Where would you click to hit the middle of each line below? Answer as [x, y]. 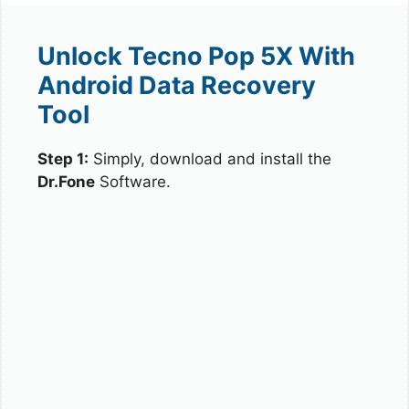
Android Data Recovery [177, 85]
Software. [133, 181]
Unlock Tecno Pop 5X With [196, 56]
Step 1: [63, 158]
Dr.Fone [66, 181]
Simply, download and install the [210, 158]
